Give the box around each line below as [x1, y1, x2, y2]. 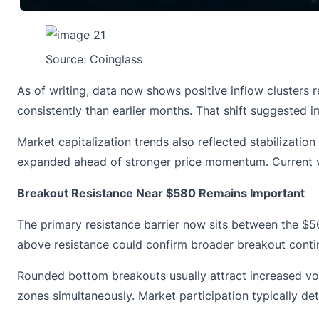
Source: [46, 52, 90, 67]
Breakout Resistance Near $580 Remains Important [17, 186, 305, 201]
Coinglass [90, 52, 142, 67]
